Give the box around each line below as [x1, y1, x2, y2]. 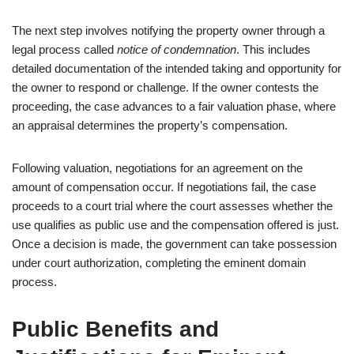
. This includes [236, 43, 311, 56]
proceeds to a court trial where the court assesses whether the [12, 199, 333, 213]
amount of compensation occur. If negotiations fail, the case [12, 180, 316, 194]
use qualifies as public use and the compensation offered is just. [12, 218, 339, 232]
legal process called [12, 43, 117, 56]
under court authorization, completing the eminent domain [12, 256, 306, 269]
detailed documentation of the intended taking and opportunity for [12, 62, 341, 75]
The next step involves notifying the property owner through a [12, 24, 325, 37]
